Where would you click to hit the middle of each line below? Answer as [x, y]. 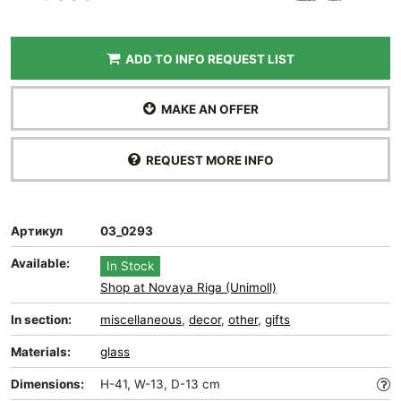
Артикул [37, 231]
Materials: [41, 352]
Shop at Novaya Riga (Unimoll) [188, 287]
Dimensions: [47, 384]
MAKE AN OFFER [207, 109]
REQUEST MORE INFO [207, 160]
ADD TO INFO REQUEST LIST [207, 59]
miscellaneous [141, 320]
